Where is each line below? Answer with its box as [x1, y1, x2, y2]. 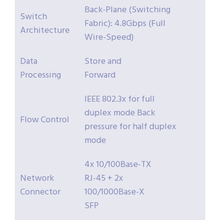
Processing [20, 68, 61, 83]
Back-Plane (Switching [84, 3, 170, 18]
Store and [84, 55, 121, 69]
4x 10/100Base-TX [84, 158, 151, 172]
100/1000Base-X [84, 185, 144, 200]
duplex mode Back [84, 106, 155, 121]
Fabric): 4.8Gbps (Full [84, 17, 165, 31]
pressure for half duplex [84, 120, 176, 135]
